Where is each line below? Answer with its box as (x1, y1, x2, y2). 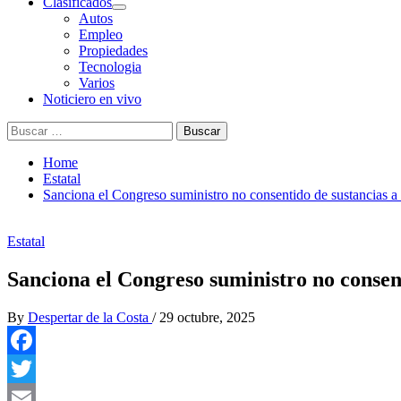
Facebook (7, 360, 63, 376)
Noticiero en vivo (43, 91, 141, 107)
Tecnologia (79, 59, 141, 74)
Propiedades (79, 43, 148, 58)
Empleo (79, 27, 123, 42)
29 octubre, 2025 (159, 309, 255, 325)
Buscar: (6, 121, 49, 136)
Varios (79, 75, 115, 90)
